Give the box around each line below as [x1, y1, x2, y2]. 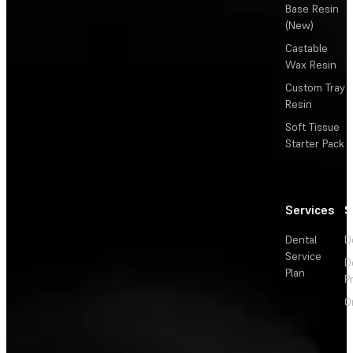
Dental [285, 232, 317, 247]
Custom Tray [285, 80, 345, 95]
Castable [285, 41, 328, 56]
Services [285, 202, 335, 218]
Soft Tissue [285, 120, 340, 135]
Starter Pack [285, 136, 344, 151]
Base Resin [285, 2, 339, 17]
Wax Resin [285, 58, 336, 72]
